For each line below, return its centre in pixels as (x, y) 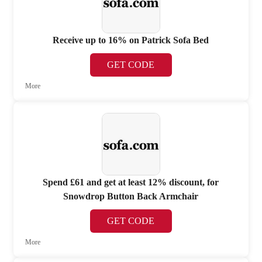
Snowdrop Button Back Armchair (131, 196)
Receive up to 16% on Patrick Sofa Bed (131, 40)
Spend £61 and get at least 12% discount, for (131, 182)
